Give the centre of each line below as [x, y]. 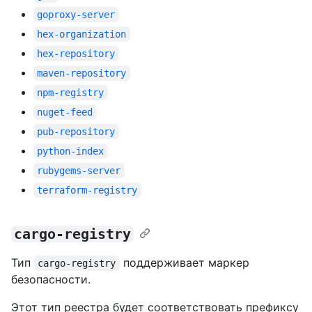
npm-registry [71, 93]
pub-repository [76, 132]
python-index [71, 151]
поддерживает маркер [186, 263]
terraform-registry [87, 190]
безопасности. [51, 280]
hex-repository [76, 54]
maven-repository [82, 73]
